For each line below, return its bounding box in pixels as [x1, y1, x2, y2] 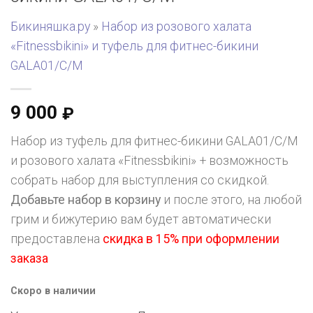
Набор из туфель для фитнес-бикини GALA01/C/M [10, 133, 298, 148]
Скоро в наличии [10, 285, 96, 296]
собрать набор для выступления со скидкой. [10, 173, 269, 187]
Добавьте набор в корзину [10, 192, 161, 207]
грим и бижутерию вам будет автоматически [10, 212, 271, 226]
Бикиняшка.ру [10, 19, 90, 34]
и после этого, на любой [161, 192, 302, 207]
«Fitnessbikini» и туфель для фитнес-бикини [10, 38, 259, 53]
